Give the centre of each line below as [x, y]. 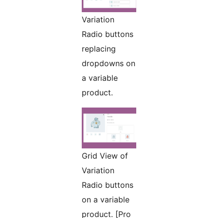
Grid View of [105, 156]
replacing [99, 49]
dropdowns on [109, 64]
